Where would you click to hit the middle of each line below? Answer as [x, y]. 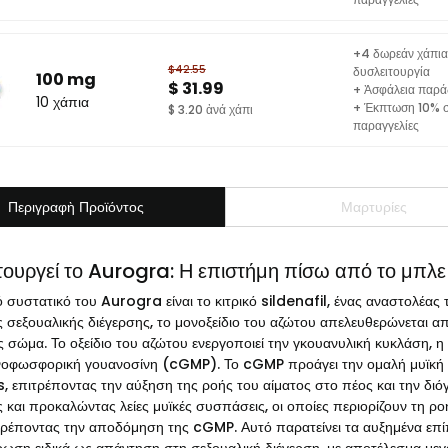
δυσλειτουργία [391, 71]
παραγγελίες [385, 125]
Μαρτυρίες [374, 206]
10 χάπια [62, 101]
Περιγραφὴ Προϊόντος [76, 206]
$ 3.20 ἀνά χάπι [210, 109]
